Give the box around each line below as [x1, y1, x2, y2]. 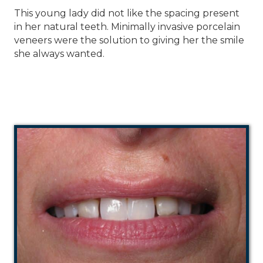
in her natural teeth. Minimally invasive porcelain [14, 21, 240, 33]
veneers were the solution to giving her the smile [14, 35, 244, 46]
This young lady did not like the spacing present [14, 8, 240, 19]
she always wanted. [14, 48, 104, 60]
